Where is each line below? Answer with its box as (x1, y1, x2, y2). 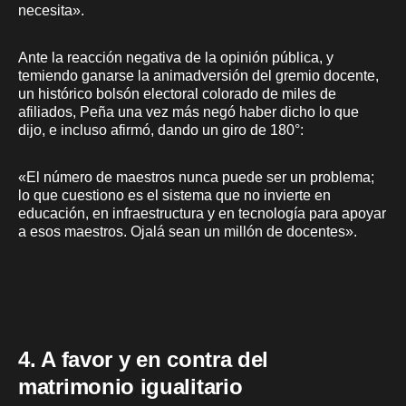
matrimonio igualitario (18, 373, 243, 399)
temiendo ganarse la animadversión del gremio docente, (18, 67, 379, 83)
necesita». (18, 2, 84, 18)
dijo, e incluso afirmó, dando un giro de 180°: (18, 121, 304, 138)
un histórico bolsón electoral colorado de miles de (18, 85, 336, 101)
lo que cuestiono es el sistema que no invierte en (18, 187, 331, 203)
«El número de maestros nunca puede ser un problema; (18, 169, 374, 185)
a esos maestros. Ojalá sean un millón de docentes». (18, 223, 357, 239)
